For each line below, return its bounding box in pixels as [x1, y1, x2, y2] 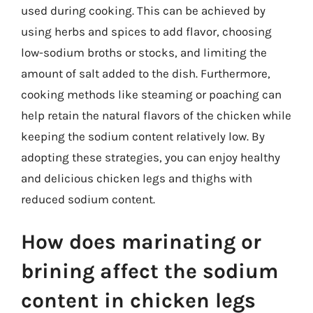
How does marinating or [21, 229, 261, 254]
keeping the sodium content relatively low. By [21, 129, 265, 143]
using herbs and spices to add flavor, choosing [21, 24, 272, 38]
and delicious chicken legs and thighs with [21, 170, 252, 185]
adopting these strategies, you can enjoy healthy [21, 150, 280, 164]
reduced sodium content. [21, 191, 155, 206]
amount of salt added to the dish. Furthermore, [21, 66, 270, 80]
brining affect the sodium [21, 259, 278, 284]
